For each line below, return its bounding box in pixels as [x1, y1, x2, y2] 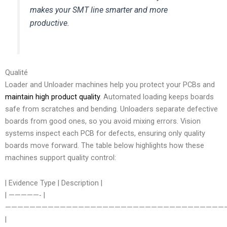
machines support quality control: [5, 153, 116, 163]
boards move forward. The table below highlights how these [5, 141, 204, 150]
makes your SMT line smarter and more [30, 5, 168, 15]
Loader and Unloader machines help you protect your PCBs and [5, 80, 215, 90]
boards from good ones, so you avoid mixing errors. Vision [5, 117, 201, 126]
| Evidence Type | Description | [5, 178, 102, 187]
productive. [30, 18, 70, 28]
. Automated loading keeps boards [100, 92, 214, 102]
